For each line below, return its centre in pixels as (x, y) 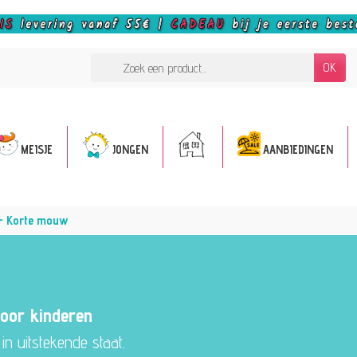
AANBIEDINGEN (298, 149)
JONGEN (130, 149)
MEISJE (36, 149)
